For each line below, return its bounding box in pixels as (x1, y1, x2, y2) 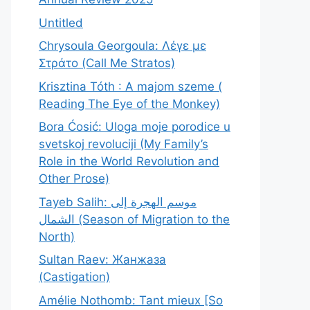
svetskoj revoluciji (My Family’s (39, 137, 208, 151)
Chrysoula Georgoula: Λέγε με (39, 39, 206, 53)
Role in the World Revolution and (39, 154, 219, 168)
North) (39, 229, 75, 244)
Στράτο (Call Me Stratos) (39, 56, 175, 70)
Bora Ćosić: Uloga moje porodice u (39, 120, 230, 134)
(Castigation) (39, 270, 110, 284)
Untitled (39, 15, 83, 30)
